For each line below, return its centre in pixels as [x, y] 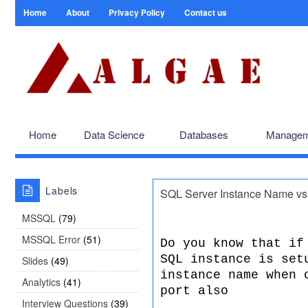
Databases [204, 134]
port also [194, 291]
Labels [62, 190]
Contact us [206, 12]
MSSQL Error [51, 239]
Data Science [114, 134]
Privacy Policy [137, 12]
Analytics [41, 282]
